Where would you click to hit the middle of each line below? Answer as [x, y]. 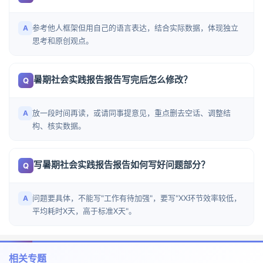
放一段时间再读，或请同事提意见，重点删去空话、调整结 [131, 113]
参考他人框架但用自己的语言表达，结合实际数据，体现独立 [135, 28]
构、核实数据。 [59, 126]
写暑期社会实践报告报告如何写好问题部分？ [122, 165]
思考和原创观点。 [63, 41]
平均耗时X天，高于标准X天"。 [84, 211]
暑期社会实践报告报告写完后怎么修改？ [113, 80]
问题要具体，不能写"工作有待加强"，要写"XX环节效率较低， [137, 198]
